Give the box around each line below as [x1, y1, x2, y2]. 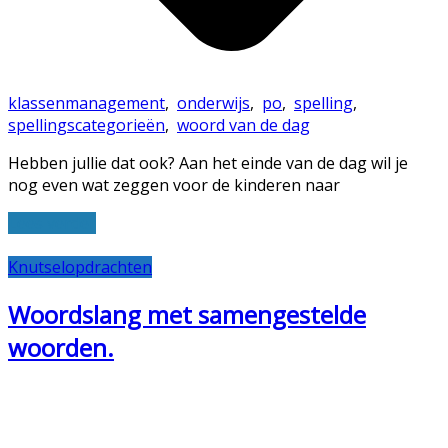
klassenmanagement [8, 91, 165, 114]
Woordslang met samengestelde [8, 297, 366, 331]
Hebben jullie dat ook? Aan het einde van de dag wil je [8, 151, 408, 174]
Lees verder [8, 211, 96, 234]
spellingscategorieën [8, 113, 165, 136]
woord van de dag [177, 113, 310, 136]
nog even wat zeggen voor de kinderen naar [8, 173, 340, 196]
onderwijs [177, 91, 250, 114]
